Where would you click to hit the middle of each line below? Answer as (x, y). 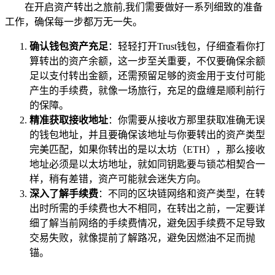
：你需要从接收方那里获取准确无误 (187, 120)
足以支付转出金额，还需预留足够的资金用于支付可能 (147, 76)
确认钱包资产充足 (69, 46)
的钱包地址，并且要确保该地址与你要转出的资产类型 (147, 134)
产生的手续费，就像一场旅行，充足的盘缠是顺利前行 (147, 90)
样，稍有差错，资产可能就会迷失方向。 (118, 179)
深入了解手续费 (64, 193)
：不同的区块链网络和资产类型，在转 (182, 193)
